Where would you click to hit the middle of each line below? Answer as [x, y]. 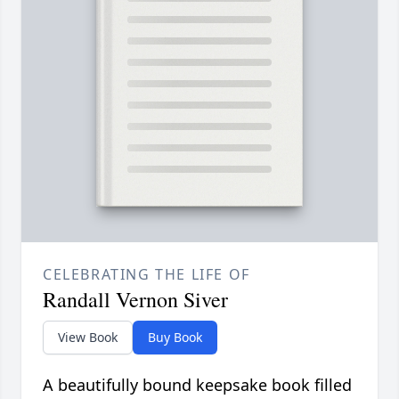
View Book [88, 337]
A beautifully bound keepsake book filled [197, 384]
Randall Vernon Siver [135, 299]
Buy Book [175, 337]
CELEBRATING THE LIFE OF [147, 274]
